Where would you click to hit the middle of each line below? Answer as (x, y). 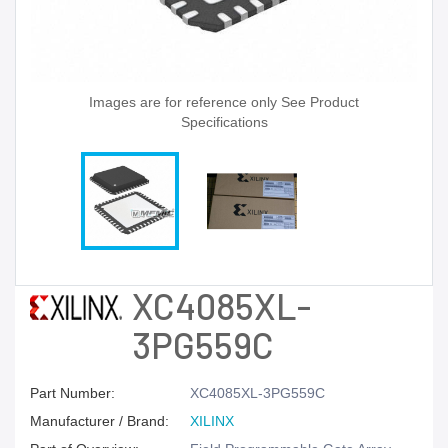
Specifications (224, 122)
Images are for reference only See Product (224, 102)
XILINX (212, 421)
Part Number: (72, 393)
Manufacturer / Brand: (99, 421)
